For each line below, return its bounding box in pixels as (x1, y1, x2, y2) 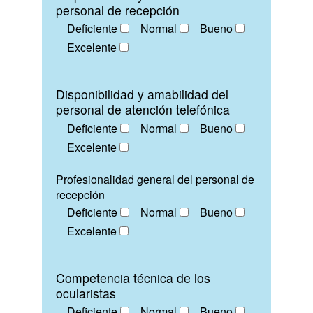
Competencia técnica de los (56, 269, 210, 287)
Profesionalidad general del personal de (56, 170, 254, 187)
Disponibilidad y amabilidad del (56, 85, 228, 103)
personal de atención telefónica (56, 101, 230, 119)
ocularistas (56, 284, 116, 303)
